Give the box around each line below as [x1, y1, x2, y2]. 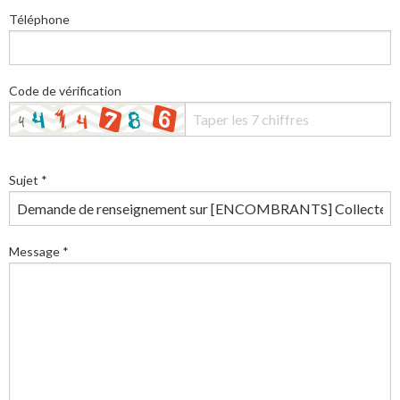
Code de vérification [9, 82, 121, 98]
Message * [9, 243, 69, 259]
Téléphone [9, 11, 70, 27]
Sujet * [9, 171, 47, 187]
